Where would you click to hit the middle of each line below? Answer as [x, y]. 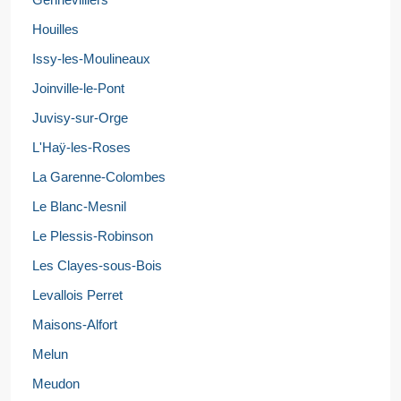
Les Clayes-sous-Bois [97, 265]
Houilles [55, 29]
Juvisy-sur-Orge [80, 118]
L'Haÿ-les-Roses [81, 147]
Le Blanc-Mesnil [79, 206]
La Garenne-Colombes [99, 177]
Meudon [56, 384]
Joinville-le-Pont [78, 88]
